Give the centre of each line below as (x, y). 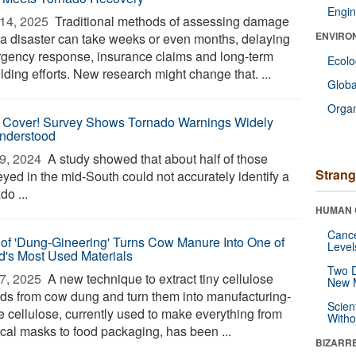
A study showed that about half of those (157, 159)
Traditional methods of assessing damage (171, 21)
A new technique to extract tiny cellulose (159, 279)
